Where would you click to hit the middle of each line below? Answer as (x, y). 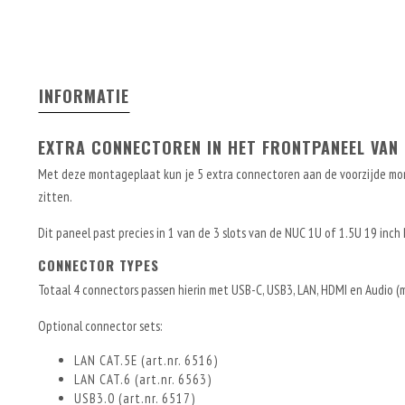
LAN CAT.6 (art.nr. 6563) (143, 379)
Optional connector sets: (100, 326)
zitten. (55, 197)
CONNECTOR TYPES (99, 265)
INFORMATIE (84, 96)
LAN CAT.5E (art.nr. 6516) (146, 360)
